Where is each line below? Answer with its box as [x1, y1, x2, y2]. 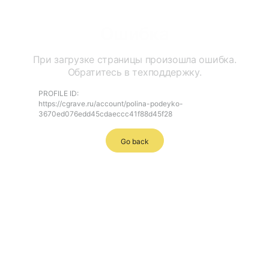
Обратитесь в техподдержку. [67, 66, 202, 78]
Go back [120, 136, 149, 146]
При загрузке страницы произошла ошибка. [32, 53, 237, 65]
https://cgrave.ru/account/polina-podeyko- [38, 99, 183, 108]
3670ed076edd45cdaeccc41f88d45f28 [38, 109, 172, 118]
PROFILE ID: [38, 89, 79, 98]
